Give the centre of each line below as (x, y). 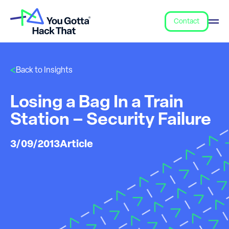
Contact (187, 21)
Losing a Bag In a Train (97, 103)
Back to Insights (44, 71)
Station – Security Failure (111, 120)
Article (76, 145)
